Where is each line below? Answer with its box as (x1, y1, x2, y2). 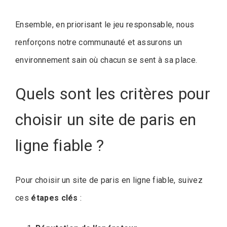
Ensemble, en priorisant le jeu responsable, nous (15, 19, 195, 29)
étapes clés (31, 193, 78, 203)
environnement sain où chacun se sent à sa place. (15, 55, 198, 65)
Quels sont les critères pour (15, 84, 210, 103)
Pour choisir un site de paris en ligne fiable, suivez (15, 175, 203, 185)
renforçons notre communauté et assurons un (15, 37, 182, 47)
